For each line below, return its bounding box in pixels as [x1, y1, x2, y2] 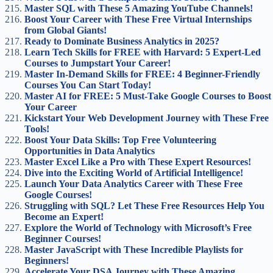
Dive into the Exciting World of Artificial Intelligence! [24, 168, 243, 178]
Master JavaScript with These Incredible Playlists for [24, 244, 243, 255]
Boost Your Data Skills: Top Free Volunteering [24, 135, 216, 145]
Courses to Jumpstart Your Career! [24, 58, 171, 68]
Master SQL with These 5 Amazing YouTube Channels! [24, 3, 253, 13]
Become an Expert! [24, 211, 104, 222]
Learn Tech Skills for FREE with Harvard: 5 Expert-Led [24, 47, 261, 57]
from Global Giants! [24, 25, 107, 35]
